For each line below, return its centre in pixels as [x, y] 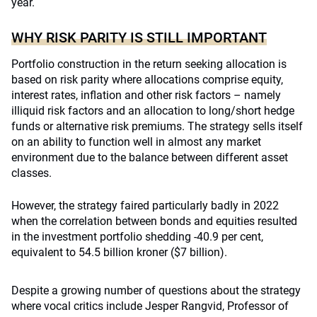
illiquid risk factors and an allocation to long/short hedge [153, 111]
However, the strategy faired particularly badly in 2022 [145, 206]
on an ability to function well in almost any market [136, 142]
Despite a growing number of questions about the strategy [156, 290]
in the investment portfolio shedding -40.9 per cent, [137, 237]
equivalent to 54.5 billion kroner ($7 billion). [119, 252]
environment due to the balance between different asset [150, 157]
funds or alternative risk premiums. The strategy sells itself [157, 126]
